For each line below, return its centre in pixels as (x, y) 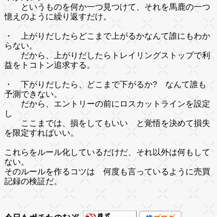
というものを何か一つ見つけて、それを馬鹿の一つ (107, 7)
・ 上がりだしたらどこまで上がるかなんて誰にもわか (107, 36)
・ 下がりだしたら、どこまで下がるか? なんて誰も (105, 84)
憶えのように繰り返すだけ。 (58, 16)
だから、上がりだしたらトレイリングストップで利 (107, 55)
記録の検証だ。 (33, 181)
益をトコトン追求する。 (49, 65)
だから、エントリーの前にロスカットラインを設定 (107, 104)
